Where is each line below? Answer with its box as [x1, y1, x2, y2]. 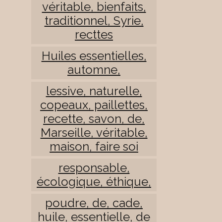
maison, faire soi [50, 139, 138, 154]
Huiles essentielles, [41, 48, 147, 63]
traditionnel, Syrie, [44, 13, 144, 28]
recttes [75, 27, 113, 42]
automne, [67, 62, 120, 77]
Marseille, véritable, [40, 125, 148, 140]
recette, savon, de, [43, 111, 145, 126]
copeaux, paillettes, [40, 97, 148, 112]
